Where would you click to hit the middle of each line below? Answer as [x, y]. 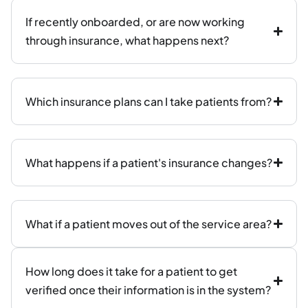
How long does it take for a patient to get [131, 271]
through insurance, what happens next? [127, 40]
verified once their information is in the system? [148, 290]
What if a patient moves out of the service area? [148, 224]
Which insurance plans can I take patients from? [148, 101]
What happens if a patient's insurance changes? [149, 163]
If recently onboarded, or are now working [135, 22]
